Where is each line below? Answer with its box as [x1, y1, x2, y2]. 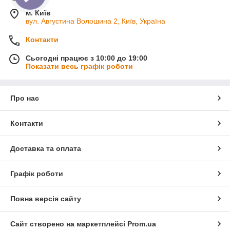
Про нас [10, 93, 39, 102]
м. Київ [26, 8, 51, 17]
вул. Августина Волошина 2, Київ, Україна [26, 16, 165, 25]
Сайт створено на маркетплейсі [10, 219, 127, 228]
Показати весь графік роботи [26, 62, 133, 70]
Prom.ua [127, 219, 156, 228]
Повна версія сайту [10, 194, 81, 203]
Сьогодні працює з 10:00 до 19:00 [26, 53, 147, 62]
